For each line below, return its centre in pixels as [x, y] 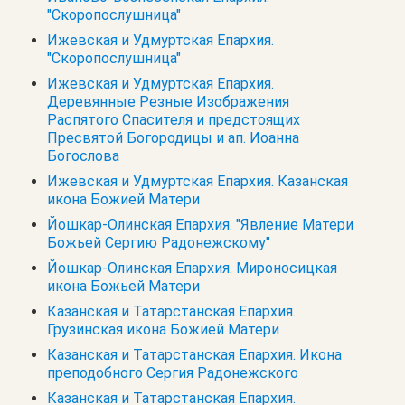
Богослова [83, 155]
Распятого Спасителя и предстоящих [174, 119]
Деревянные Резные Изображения [168, 101]
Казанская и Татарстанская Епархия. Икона [194, 354]
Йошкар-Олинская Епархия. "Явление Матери [200, 224]
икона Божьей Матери [123, 286]
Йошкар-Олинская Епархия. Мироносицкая [192, 268]
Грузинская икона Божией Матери [163, 329]
